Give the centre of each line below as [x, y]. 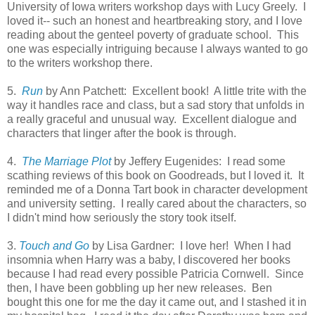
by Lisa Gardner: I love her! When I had [190, 245]
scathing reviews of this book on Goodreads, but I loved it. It [155, 175]
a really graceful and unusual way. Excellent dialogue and [152, 119]
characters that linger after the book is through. [122, 133]
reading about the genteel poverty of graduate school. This [153, 34]
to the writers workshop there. [80, 63]
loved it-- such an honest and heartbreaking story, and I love [155, 20]
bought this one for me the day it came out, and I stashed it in [157, 302]
